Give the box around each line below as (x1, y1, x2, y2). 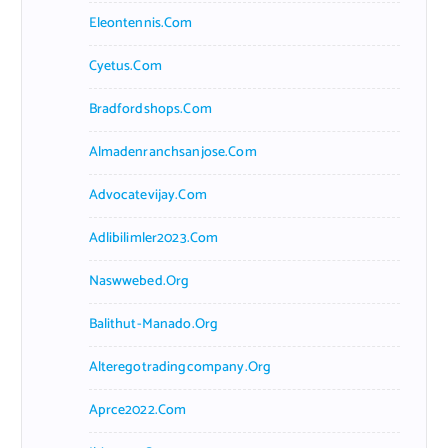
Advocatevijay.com (88, 183, 207, 207)
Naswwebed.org (88, 269, 190, 293)
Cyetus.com (88, 54, 162, 78)
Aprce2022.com (88, 398, 187, 422)
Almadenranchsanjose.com (88, 140, 257, 164)
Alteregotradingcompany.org (88, 355, 272, 379)
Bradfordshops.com (88, 97, 212, 121)
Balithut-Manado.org (88, 312, 219, 336)
